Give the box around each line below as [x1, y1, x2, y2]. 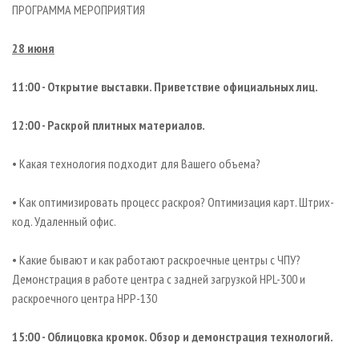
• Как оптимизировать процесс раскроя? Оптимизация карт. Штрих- [12, 194, 334, 211]
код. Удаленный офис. [12, 213, 116, 230]
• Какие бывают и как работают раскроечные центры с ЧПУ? [12, 252, 301, 268]
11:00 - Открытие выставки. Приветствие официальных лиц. [12, 79, 318, 95]
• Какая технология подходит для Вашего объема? [12, 155, 260, 172]
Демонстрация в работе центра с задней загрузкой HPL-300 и [12, 271, 305, 288]
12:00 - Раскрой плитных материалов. [12, 117, 205, 134]
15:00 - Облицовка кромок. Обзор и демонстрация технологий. [12, 329, 333, 345]
